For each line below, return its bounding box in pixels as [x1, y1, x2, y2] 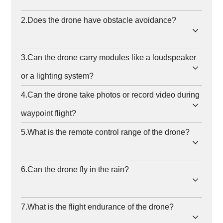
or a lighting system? [21, 72, 94, 81]
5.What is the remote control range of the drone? [21, 128, 190, 137]
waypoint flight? [21, 109, 77, 118]
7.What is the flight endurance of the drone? [21, 203, 174, 212]
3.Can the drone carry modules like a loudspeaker [21, 53, 197, 62]
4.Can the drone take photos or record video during [21, 91, 200, 100]
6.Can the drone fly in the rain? [21, 165, 129, 174]
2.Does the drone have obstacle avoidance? [21, 16, 177, 25]
